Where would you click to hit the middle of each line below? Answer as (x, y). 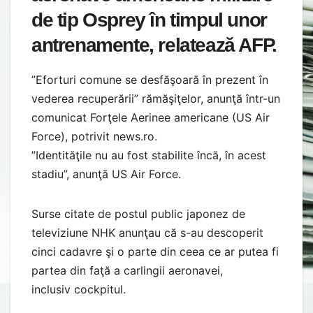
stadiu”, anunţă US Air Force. (106, 174)
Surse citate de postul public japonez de (138, 213)
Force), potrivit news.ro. (94, 136)
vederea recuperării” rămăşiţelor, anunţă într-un (156, 98)
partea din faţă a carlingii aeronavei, (127, 270)
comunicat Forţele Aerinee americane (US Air (151, 117)
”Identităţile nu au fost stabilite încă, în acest (149, 155)
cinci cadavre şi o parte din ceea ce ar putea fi (155, 251)
